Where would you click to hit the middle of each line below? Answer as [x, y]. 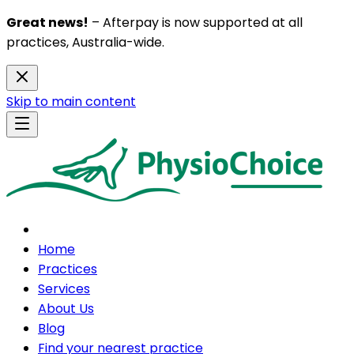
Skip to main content [71, 102]
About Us [66, 309]
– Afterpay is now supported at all [196, 23]
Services [64, 289]
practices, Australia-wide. [85, 42]
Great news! [47, 23]
